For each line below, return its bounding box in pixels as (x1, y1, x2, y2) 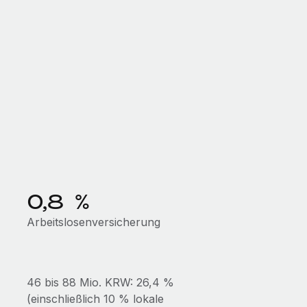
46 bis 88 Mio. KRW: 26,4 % (26, 275, 174, 289)
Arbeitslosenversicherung (26, 215, 160, 229)
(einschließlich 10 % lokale (26, 292, 164, 306)
